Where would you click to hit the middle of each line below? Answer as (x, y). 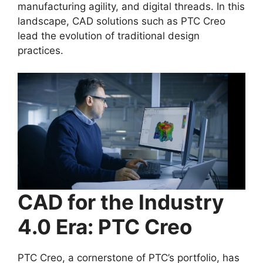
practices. (41, 50)
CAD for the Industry (121, 202)
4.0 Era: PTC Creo (105, 227)
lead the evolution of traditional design (109, 36)
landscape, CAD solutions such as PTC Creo (122, 21)
